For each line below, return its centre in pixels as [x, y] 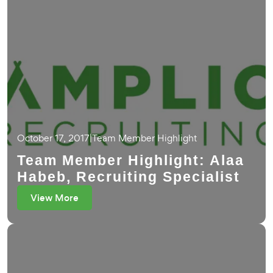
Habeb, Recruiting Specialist [129, 177]
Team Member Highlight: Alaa [131, 160]
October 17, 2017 [53, 138]
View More [55, 198]
